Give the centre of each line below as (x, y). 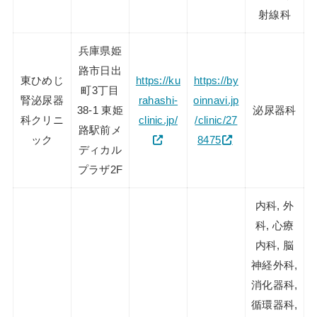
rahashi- (158, 100)
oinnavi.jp (216, 100)
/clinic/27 (216, 120)
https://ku (158, 80)
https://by (216, 80)
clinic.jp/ (158, 120)
